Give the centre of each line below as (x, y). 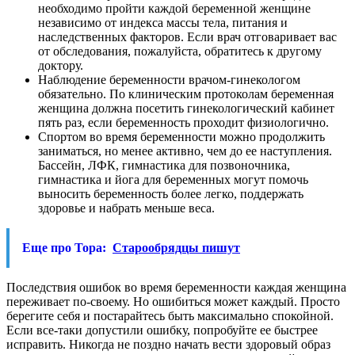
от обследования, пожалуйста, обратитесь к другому (180, 51)
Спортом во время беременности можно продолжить (181, 136)
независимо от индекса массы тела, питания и (163, 22)
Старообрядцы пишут (176, 247)
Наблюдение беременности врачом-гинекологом (169, 79)
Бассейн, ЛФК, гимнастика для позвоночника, (164, 165)
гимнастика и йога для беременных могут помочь (173, 179)
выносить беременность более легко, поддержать (171, 193)
